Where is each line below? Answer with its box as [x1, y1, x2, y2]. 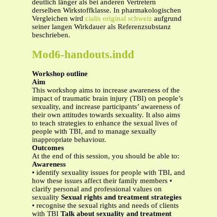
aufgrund [152, 15, 182, 22]
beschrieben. [32, 31, 70, 39]
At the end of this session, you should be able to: [32, 152, 179, 160]
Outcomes [32, 144, 64, 152]
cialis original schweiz [85, 15, 152, 22]
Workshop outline [32, 70, 88, 78]
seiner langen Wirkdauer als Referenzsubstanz [32, 23, 171, 31]
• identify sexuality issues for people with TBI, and [32, 169, 185, 177]
